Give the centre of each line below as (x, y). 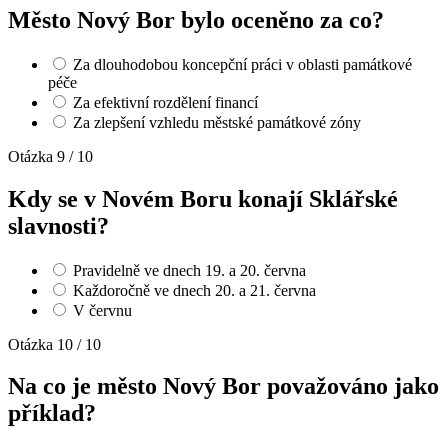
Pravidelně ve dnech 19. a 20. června (189, 270)
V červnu (102, 310)
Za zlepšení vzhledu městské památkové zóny (217, 122)
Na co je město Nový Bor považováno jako (223, 386)
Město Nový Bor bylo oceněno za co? (196, 19)
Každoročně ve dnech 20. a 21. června (194, 290)
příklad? (52, 413)
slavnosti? (58, 225)
